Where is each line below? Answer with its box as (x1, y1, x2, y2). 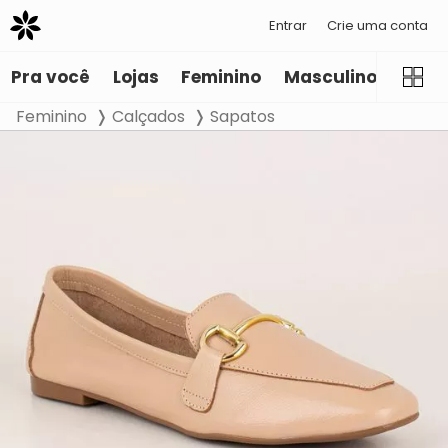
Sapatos (210, 105, 275, 129)
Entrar (269, 15, 307, 35)
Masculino (283, 65, 377, 90)
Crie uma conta (327, 15, 428, 35)
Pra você (11, 65, 91, 90)
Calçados (112, 105, 185, 129)
